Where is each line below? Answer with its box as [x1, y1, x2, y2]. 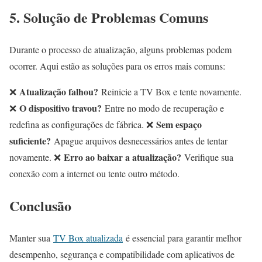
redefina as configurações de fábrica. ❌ [9, 118, 156, 130]
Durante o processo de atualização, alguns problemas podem [9, 43, 232, 56]
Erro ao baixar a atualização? [64, 150, 181, 164]
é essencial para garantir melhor [123, 231, 242, 244]
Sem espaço [156, 117, 202, 131]
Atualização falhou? [19, 84, 98, 98]
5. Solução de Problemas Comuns [9, 7, 208, 28]
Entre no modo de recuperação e [102, 101, 224, 114]
